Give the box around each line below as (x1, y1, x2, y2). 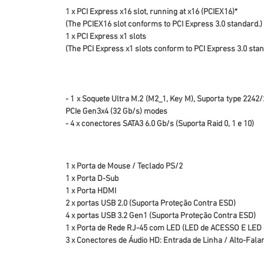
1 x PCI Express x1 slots (65, 32, 146, 42)
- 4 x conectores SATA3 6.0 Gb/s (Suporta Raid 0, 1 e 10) (65, 119, 254, 129)
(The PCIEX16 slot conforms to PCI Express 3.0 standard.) (65, 19, 262, 29)
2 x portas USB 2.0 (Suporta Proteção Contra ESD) (65, 199, 236, 209)
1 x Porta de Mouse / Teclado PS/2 (65, 161, 183, 171)
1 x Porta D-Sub (65, 174, 118, 184)
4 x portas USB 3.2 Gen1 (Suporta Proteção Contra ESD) (65, 211, 256, 221)
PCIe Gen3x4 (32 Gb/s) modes (65, 107, 167, 117)
